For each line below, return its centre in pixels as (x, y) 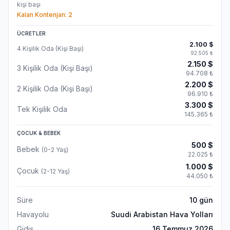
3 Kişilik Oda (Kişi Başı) (55, 68)
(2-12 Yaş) (55, 171)
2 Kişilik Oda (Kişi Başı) (55, 89)
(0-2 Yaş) (55, 150)
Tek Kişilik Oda (42, 109)
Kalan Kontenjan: (43, 15)
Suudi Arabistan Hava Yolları (162, 214)
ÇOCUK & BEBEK (39, 133)
